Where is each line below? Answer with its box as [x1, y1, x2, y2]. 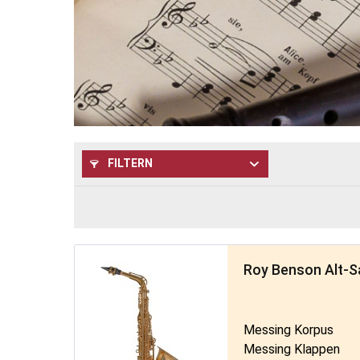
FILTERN [105, 156, 153, 170]
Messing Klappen [243, 342, 341, 358]
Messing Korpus [243, 322, 334, 338]
